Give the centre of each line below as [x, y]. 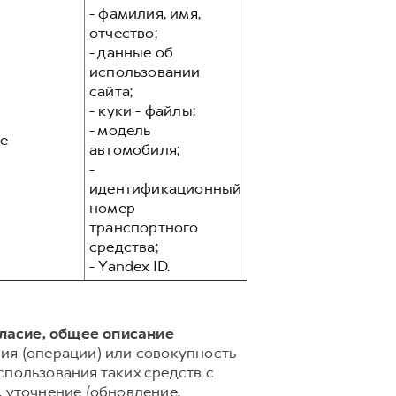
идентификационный [166, 188]
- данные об [132, 52]
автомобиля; [135, 149]
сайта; [111, 91]
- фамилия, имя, [145, 13]
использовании [145, 72]
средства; [124, 247]
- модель [120, 130]
